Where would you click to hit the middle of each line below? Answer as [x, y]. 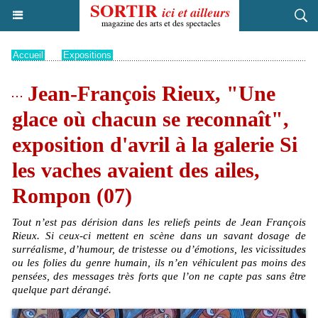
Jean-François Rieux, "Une [149, 93]
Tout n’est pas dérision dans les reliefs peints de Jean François [159, 222]
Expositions [87, 55]
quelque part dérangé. [62, 290]
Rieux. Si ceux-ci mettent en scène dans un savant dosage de [159, 236]
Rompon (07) [72, 196]
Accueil [28, 55]
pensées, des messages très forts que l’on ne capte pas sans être [159, 276]
